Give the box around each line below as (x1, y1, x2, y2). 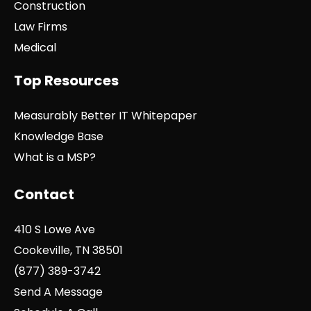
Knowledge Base (14, 128, 103, 145)
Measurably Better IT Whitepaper (14, 108, 197, 124)
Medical (14, 40, 56, 56)
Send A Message (14, 284, 103, 301)
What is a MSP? (14, 149, 96, 166)
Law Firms (14, 19, 67, 35)
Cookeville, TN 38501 (14, 242, 123, 259)
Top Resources (14, 71, 119, 91)
